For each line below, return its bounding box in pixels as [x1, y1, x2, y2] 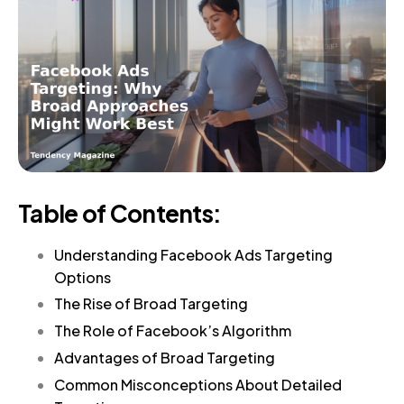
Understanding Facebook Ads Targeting [54, 244, 333, 264]
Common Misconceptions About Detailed [54, 374, 342, 394]
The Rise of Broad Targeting [54, 294, 248, 314]
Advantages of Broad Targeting [54, 347, 275, 367]
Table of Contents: [18, 197, 222, 228]
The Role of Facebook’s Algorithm [54, 321, 291, 341]
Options [54, 267, 111, 287]
